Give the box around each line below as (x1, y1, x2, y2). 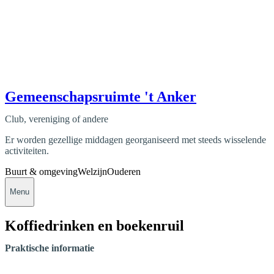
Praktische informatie (5, 243, 94, 254)
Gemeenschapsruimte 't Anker (5, 88, 196, 105)
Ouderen (107, 166, 141, 177)
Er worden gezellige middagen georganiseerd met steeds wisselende (5, 134, 266, 145)
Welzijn (78, 166, 107, 177)
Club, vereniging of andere (5, 113, 108, 124)
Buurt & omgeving (5, 166, 78, 177)
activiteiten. (5, 145, 49, 156)
